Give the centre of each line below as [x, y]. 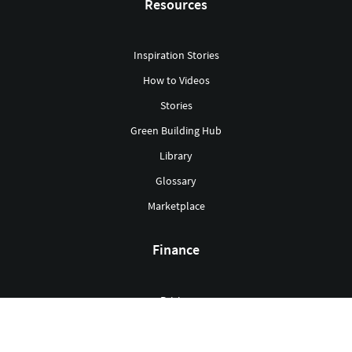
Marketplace [176, 206]
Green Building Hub [176, 131]
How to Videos [176, 81]
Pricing [176, 301]
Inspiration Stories [176, 55]
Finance [176, 250]
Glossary [176, 181]
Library [176, 156]
